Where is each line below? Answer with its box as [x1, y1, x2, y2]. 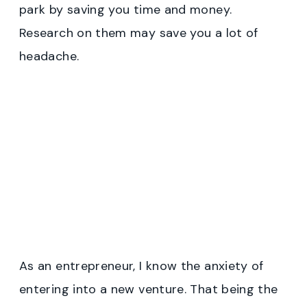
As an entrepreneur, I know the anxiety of [19, 257, 264, 274]
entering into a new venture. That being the [19, 280, 278, 297]
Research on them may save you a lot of [19, 24, 258, 41]
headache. [19, 47, 79, 64]
